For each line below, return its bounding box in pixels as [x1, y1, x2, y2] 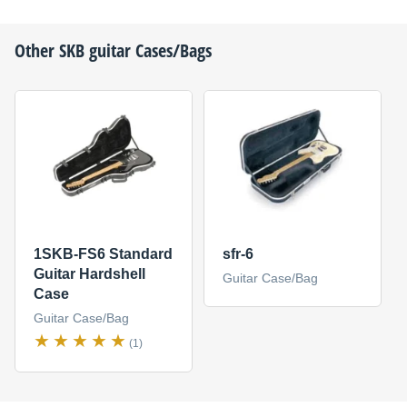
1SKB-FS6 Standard [33, 246, 173, 263]
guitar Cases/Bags [84, 38, 212, 63]
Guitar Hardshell [33, 266, 145, 283]
